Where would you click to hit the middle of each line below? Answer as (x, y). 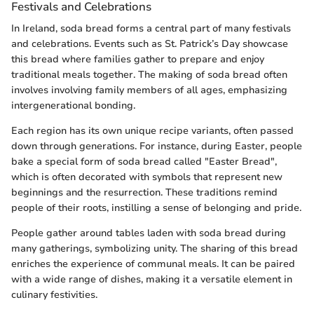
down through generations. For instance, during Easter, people (157, 146)
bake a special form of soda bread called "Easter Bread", (144, 162)
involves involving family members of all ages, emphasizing (149, 90)
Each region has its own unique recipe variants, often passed (152, 131)
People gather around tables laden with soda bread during (149, 233)
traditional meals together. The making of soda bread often (149, 75)
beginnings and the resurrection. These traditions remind (144, 193)
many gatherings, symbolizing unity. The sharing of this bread (155, 249)
